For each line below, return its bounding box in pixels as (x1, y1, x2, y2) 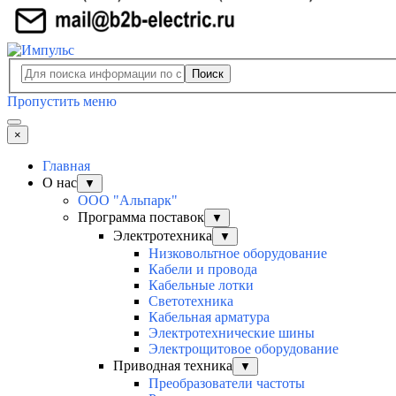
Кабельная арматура (148, 309, 270, 325)
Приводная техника (113, 358, 232, 374)
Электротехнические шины (148, 325, 315, 341)
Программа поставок (78, 209, 204, 225)
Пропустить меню (7, 94, 117, 110)
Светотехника (148, 293, 233, 309)
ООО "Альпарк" (78, 193, 178, 209)
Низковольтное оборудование (148, 246, 327, 262)
